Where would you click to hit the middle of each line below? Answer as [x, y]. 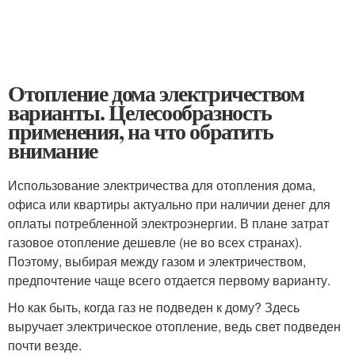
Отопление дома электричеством [156, 93]
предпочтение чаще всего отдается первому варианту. [169, 280]
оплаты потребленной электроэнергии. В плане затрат [168, 223]
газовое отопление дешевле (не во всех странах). [155, 242]
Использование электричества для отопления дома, [162, 185]
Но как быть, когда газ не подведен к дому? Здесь [154, 307]
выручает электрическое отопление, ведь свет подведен [174, 326]
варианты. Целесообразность [140, 112]
